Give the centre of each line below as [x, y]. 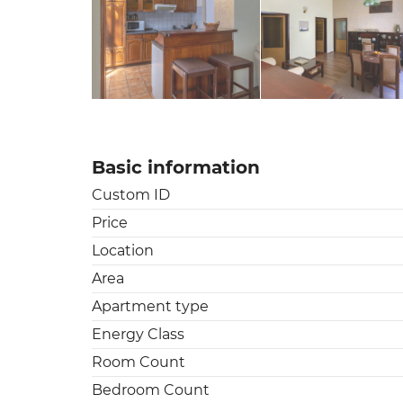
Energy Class [138, 334]
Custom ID [131, 194]
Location [123, 250]
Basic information [176, 167]
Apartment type [150, 306]
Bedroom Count [151, 390]
